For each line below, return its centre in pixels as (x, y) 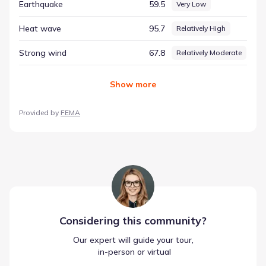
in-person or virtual (133, 251)
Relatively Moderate (209, 52)
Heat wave (40, 28)
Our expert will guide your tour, (133, 240)
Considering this (102, 220)
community (173, 220)
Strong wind (43, 53)
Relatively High (201, 28)
